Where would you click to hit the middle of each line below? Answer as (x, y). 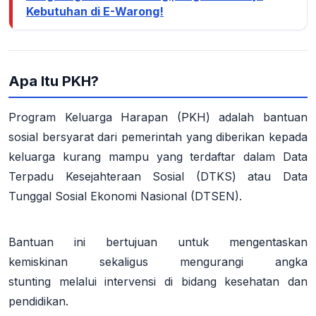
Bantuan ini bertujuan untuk (119, 242)
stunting (30, 281)
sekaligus (124, 261)
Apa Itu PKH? (54, 81)
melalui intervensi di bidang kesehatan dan (179, 281)
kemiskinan (38, 261)
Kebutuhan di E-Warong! (95, 11)
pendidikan (37, 301)
